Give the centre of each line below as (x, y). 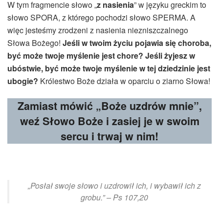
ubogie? (23, 81)
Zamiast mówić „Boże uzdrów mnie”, (109, 106)
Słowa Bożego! (35, 43)
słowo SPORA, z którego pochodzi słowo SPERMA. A (101, 18)
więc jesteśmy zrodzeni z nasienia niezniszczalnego (98, 30)
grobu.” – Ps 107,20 (114, 197)
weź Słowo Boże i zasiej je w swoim (109, 121)
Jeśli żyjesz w (170, 56)
